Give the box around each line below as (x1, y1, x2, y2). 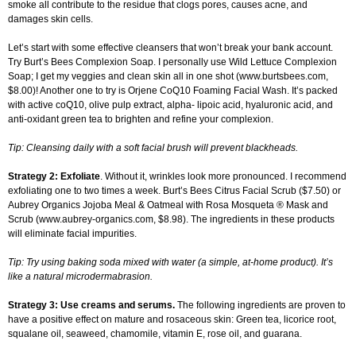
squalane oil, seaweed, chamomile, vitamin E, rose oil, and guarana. (8, 328, 302, 340)
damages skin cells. (8, 14, 93, 25)
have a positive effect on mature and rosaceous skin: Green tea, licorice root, (8, 314, 336, 326)
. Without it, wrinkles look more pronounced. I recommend (100, 171, 346, 183)
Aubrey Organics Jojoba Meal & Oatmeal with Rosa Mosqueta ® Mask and (8, 199, 328, 211)
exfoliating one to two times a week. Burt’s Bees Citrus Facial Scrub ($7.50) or (8, 185, 341, 197)
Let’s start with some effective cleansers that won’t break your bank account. (8, 42, 333, 54)
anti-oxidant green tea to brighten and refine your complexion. (8, 114, 273, 126)
